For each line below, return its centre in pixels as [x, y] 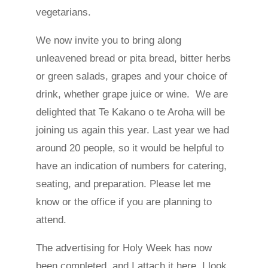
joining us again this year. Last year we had [132, 130]
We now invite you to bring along [108, 40]
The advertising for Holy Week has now [124, 248]
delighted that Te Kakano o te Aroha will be [130, 112]
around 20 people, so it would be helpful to [130, 148]
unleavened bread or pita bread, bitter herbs [133, 58]
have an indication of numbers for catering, [131, 166]
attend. [51, 220]
